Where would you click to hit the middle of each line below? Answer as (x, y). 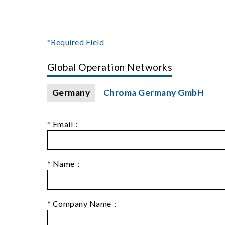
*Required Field (76, 42)
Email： (66, 124)
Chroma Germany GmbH (154, 92)
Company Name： (85, 204)
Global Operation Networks (110, 67)
